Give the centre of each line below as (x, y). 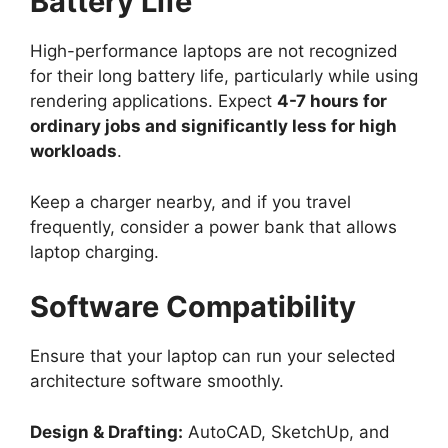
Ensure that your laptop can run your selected (213, 356)
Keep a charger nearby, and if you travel (190, 201)
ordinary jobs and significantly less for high (213, 126)
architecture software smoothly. (157, 381)
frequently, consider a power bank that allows (213, 226)
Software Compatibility (193, 307)
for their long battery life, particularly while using (224, 76)
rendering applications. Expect (153, 101)
